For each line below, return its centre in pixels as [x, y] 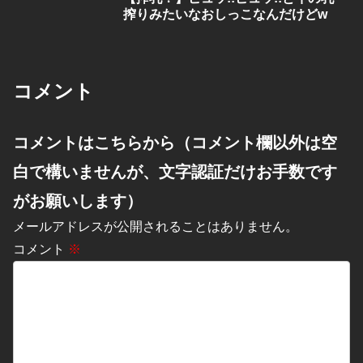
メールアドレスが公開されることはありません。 [156, 226]
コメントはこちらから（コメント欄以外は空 [175, 142]
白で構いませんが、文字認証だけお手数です [175, 171]
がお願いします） [78, 201]
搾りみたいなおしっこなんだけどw [225, 14]
